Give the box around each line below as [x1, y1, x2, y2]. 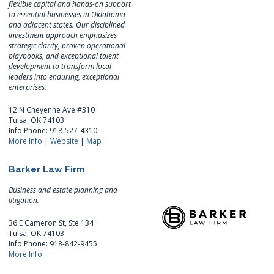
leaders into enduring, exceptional [9, 71, 120, 82]
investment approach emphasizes [9, 29, 117, 40]
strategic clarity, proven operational [9, 40, 126, 51]
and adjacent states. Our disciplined [9, 19, 125, 30]
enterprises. [9, 81, 47, 92]
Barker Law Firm [9, 163, 86, 175]
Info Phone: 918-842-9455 [9, 238, 98, 249]
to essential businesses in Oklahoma [9, 9, 126, 20]
